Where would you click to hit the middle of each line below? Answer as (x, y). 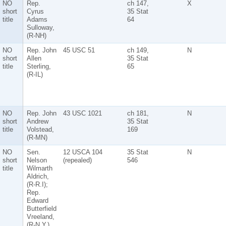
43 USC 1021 (82, 113)
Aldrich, (38, 176)
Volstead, (40, 129)
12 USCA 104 (82, 152)
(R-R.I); (37, 184)
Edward (37, 200)
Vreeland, (40, 216)
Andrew (37, 121)
